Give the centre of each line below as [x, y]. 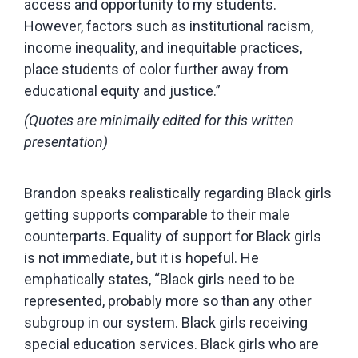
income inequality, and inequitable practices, [163, 47]
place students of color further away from [156, 69]
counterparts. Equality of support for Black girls [173, 236]
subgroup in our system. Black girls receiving [166, 322]
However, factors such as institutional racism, [169, 26]
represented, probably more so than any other [168, 300]
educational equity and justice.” [122, 90]
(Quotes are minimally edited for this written [159, 120]
